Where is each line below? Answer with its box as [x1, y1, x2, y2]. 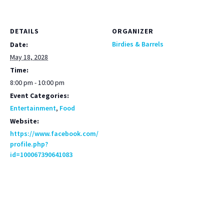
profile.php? [10, 139, 48, 148]
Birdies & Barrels [112, 39, 163, 48]
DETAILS [10, 26, 39, 35]
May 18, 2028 [10, 52, 48, 61]
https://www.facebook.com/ [10, 129, 98, 138]
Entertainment [10, 103, 56, 112]
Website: [10, 116, 39, 125]
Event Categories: [10, 91, 69, 100]
